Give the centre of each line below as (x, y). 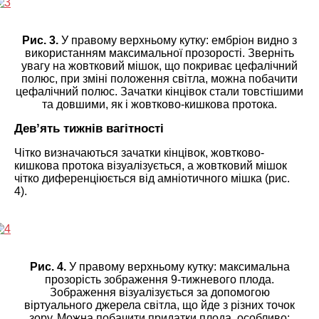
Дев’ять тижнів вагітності (89, 128)
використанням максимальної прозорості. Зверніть (159, 53)
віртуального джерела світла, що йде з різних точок (159, 305)
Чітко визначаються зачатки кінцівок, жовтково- (139, 152)
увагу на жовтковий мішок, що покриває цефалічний (159, 66)
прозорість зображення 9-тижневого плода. (159, 279)
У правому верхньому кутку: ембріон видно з (178, 40)
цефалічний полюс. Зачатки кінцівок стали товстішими (159, 91)
